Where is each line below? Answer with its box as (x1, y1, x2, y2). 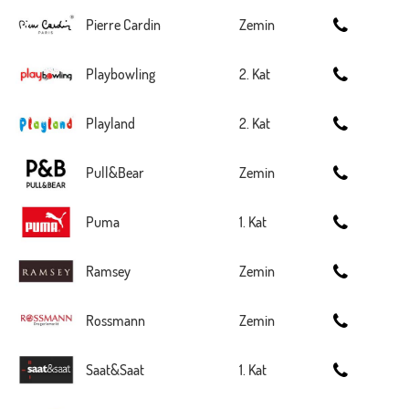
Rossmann (86, 311, 145, 330)
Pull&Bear (86, 163, 144, 182)
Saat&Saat (86, 361, 144, 379)
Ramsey (86, 262, 131, 280)
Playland (86, 114, 135, 132)
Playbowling (86, 65, 155, 83)
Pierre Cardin (86, 16, 161, 34)
